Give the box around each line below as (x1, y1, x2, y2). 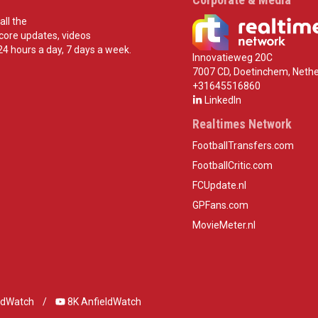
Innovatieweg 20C (192, 51, 273, 63)
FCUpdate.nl (192, 179, 246, 191)
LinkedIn (202, 94, 241, 106)
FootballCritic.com (192, 159, 273, 171)
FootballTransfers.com (192, 139, 294, 151)
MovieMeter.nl (192, 219, 256, 231)
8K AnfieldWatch (65, 295, 141, 307)
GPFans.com (192, 199, 248, 211)
